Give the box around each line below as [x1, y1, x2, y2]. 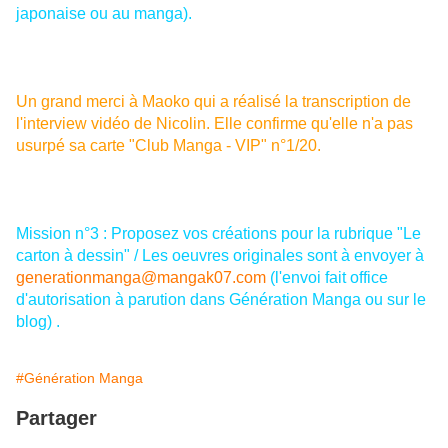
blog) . [16, 313, 60, 330]
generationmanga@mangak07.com [16, 269, 266, 286]
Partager [16, 407, 97, 429]
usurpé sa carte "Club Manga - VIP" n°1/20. [16, 137, 321, 154]
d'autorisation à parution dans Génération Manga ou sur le [16, 291, 426, 308]
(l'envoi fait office [266, 269, 388, 286]
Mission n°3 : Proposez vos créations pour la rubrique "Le [16, 225, 421, 242]
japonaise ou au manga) [16, 5, 188, 22]
